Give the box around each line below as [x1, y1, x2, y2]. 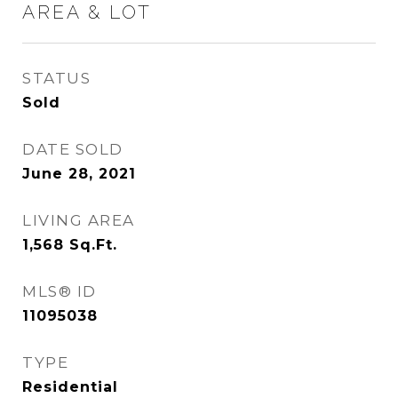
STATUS [22, 69, 91, 87]
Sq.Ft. [69, 236, 117, 253]
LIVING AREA [22, 211, 135, 229]
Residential [22, 378, 118, 395]
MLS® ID [22, 283, 97, 300]
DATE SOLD [22, 140, 123, 158]
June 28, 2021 [22, 165, 136, 182]
